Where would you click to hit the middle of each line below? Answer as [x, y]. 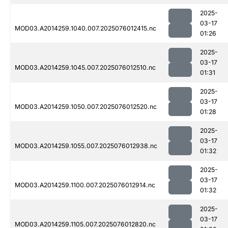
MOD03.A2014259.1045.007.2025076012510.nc [85, 68]
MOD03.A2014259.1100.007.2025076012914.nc [85, 185]
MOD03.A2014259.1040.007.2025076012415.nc [85, 28]
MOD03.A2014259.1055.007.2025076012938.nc [86, 146]
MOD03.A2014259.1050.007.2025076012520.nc [86, 107]
